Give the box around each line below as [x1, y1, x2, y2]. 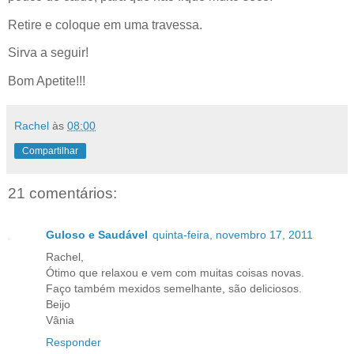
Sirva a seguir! [8, 46, 88, 60]
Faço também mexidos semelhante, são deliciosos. [46, 281, 302, 295]
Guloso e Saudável [46, 228, 148, 241]
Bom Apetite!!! [8, 74, 85, 88]
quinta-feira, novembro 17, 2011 [153, 228, 313, 241]
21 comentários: [8, 185, 117, 202]
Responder [46, 335, 101, 348]
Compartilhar [22, 145, 78, 157]
